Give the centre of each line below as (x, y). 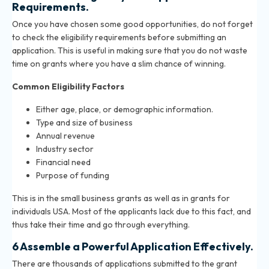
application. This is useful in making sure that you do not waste (130, 51)
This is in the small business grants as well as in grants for (121, 198)
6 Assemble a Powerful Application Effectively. (133, 247)
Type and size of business (84, 123)
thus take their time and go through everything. (101, 225)
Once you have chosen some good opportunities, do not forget (132, 24)
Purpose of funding (73, 176)
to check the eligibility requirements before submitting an (119, 38)
